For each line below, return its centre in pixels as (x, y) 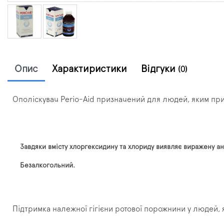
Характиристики (89, 69)
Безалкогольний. (47, 165)
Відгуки (159, 69)
